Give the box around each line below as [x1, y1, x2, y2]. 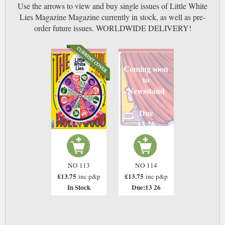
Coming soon [124, 63, 169, 75]
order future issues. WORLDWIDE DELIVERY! [34, 23, 191, 34]
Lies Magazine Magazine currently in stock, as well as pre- [20, 12, 205, 23]
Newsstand [127, 85, 165, 97]
